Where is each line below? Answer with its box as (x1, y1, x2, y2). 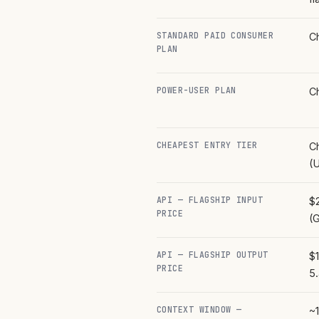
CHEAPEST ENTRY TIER (157, 139, 258, 150)
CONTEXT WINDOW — (157, 303, 242, 315)
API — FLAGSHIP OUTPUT (157, 249, 268, 260)
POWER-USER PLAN (157, 84, 236, 95)
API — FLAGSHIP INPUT (157, 194, 263, 205)
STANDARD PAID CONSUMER (157, 29, 274, 41)
